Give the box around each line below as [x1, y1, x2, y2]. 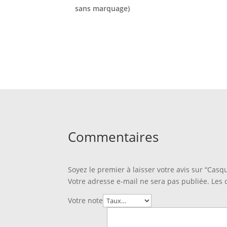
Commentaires [68, 127, 159, 146]
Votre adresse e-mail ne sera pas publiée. [68, 176, 210, 186]
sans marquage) [75, 4, 130, 14]
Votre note [68, 195, 103, 205]
